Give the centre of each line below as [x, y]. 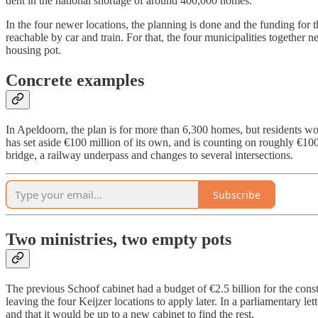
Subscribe [237, 194]
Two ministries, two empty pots [119, 239]
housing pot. [33, 50]
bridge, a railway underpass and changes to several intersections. [149, 155]
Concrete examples [75, 81]
